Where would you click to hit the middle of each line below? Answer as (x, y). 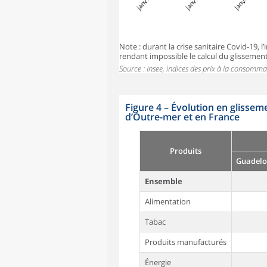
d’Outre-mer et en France (182, 117)
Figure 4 (143, 108)
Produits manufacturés (185, 242)
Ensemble (163, 181)
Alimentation (167, 202)
